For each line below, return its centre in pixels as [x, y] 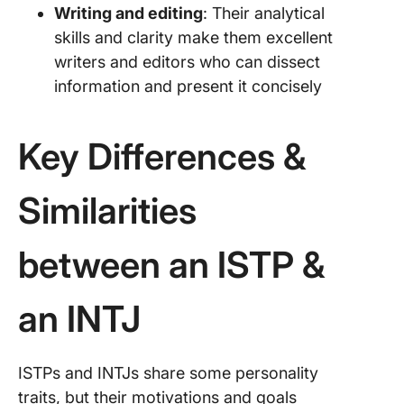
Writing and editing [129, 13]
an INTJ [79, 319]
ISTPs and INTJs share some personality [168, 373]
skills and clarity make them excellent [193, 37]
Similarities [107, 211]
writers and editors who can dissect [187, 62]
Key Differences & [162, 156]
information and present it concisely [188, 86]
